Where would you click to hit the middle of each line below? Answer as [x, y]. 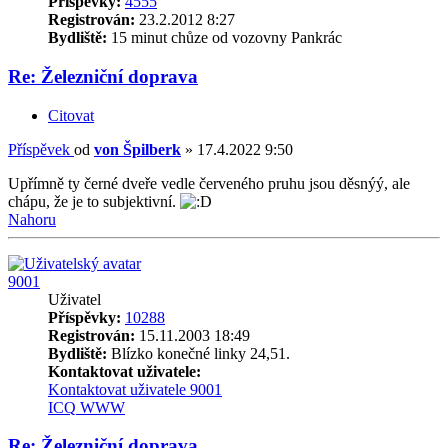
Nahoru [32, 219]
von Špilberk [137, 149]
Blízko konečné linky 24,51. [198, 353]
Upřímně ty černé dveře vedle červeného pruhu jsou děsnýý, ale [209, 183]
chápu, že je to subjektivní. [94, 201]
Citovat [71, 115]
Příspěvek [39, 149]
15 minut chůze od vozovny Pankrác [224, 38]
